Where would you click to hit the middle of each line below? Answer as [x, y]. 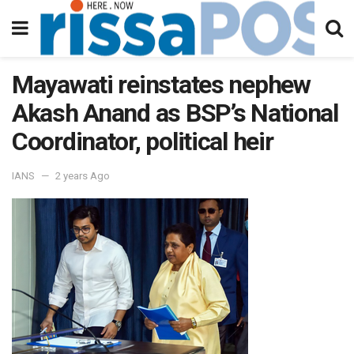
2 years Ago [83, 175]
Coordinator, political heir [143, 141]
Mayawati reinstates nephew [161, 85]
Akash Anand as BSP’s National [175, 113]
